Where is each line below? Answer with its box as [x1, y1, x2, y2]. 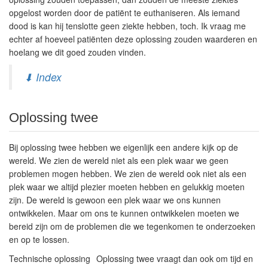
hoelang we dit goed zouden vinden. [9, 46, 146, 58]
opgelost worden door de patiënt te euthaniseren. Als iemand [9, 7, 240, 19]
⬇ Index [24, 69, 62, 84]
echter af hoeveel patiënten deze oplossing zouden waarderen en [9, 33, 257, 45]
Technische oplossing [9, 252, 90, 264]
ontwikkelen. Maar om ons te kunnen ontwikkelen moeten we [9, 207, 239, 219]
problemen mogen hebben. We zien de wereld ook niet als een [9, 167, 246, 179]
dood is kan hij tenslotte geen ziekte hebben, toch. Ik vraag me [9, 20, 246, 32]
